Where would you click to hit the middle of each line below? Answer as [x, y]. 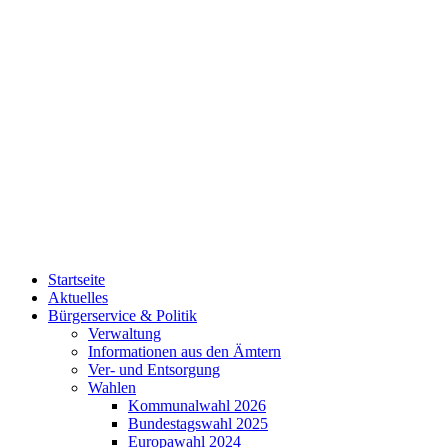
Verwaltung [124, 334]
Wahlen [112, 388]
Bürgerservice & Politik [122, 316]
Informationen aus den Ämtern [184, 352]
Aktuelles [78, 298]
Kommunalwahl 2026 [197, 406]
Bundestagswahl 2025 [198, 424]
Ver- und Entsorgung [154, 370]
